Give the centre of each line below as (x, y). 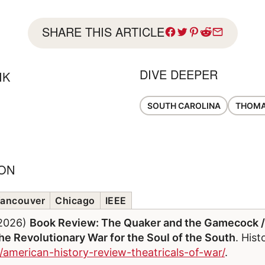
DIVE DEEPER (179, 75)
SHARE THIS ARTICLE (103, 32)
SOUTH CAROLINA (184, 105)
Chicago (75, 201)
